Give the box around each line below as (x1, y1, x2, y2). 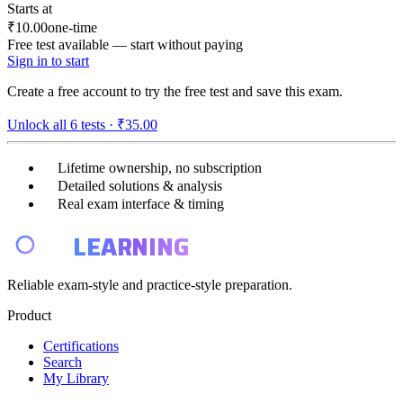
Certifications (43, 337, 119, 354)
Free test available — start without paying (7, 36, 243, 52)
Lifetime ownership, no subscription (58, 159, 262, 175)
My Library (43, 370, 109, 386)
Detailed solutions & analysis (58, 177, 222, 193)
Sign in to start (7, 52, 89, 68)
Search (43, 354, 82, 370)
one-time (48, 19, 97, 35)
